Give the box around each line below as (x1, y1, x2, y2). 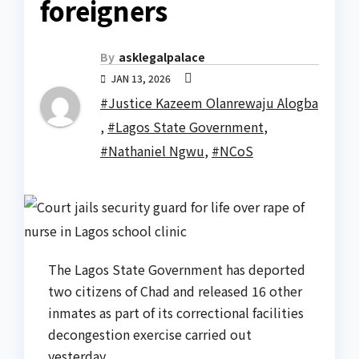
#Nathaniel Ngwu (100, 141, 204, 161)
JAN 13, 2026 (109, 71, 173, 86)
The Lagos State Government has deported (48, 260, 305, 280)
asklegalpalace (119, 49, 205, 66)
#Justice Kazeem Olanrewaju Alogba (100, 93, 318, 113)
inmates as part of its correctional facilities (48, 303, 304, 323)
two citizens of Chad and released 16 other (48, 281, 302, 301)
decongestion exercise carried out (48, 325, 252, 345)
